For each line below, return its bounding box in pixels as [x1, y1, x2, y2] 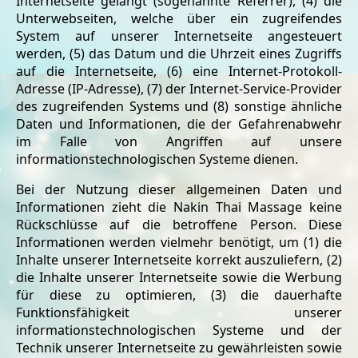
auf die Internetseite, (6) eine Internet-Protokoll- [16, 62, 342, 80]
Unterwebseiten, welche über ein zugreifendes [16, 10, 342, 27]
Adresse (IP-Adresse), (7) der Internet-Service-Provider [16, 80, 342, 97]
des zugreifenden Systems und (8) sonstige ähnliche [16, 97, 342, 115]
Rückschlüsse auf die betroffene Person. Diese [16, 216, 342, 233]
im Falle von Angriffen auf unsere [16, 133, 342, 150]
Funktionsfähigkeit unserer [16, 304, 342, 321]
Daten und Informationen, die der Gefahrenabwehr [16, 115, 342, 133]
